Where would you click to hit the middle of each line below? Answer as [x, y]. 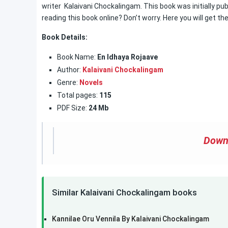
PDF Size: [72, 108]
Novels [91, 82]
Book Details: [65, 37]
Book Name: [76, 57]
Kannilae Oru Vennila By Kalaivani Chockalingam [131, 219]
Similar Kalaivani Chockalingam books [124, 192]
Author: [70, 70]
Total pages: [77, 95]
